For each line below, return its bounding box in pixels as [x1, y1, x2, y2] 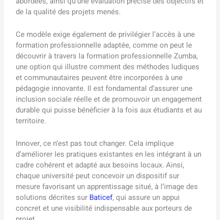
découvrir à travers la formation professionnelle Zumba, [16, 50, 198, 61]
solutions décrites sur [16, 192, 90, 203]
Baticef [89, 192, 113, 203]
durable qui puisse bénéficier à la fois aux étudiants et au [16, 104, 202, 115]
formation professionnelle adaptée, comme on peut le [16, 39, 192, 51]
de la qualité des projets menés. [16, 6, 121, 17]
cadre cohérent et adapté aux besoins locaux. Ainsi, [16, 159, 185, 170]
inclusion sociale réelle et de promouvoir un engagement [16, 93, 202, 105]
